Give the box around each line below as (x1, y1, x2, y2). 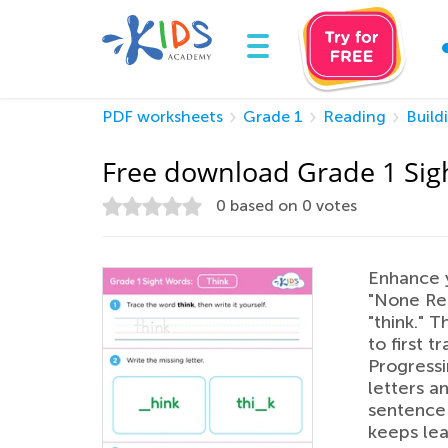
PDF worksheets (102, 107, 223, 126)
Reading (323, 107, 386, 126)
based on (226, 196, 302, 215)
